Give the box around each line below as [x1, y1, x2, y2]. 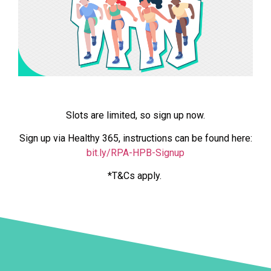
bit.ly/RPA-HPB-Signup [87, 146, 184, 158]
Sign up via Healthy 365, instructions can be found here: [19, 132, 252, 144]
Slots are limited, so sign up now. [66, 109, 205, 121]
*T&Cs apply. [107, 170, 164, 182]
